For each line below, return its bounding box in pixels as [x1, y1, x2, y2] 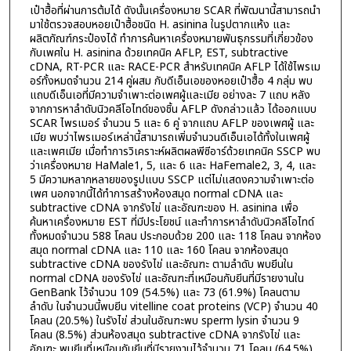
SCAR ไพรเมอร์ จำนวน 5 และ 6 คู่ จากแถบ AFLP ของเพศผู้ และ [29, 115, 314, 132]
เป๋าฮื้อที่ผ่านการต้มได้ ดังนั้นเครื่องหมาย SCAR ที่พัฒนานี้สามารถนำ [29, 2, 320, 20]
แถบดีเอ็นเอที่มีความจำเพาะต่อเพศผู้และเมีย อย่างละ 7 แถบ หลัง [29, 87, 310, 104]
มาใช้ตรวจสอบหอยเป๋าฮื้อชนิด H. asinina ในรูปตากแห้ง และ [29, 16, 290, 34]
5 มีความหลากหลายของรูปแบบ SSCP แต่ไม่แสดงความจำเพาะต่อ [29, 172, 314, 189]
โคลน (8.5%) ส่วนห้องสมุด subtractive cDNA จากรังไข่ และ [29, 327, 300, 344]
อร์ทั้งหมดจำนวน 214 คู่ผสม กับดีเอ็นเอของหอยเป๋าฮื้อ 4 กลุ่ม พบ [29, 73, 313, 90]
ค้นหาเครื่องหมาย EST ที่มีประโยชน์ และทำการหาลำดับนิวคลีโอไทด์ [29, 214, 314, 231]
